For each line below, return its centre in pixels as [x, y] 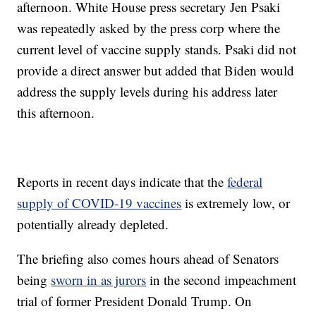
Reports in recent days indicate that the [122, 182]
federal [245, 182]
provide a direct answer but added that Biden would [156, 71]
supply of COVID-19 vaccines [99, 203]
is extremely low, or [236, 203]
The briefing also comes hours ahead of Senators [148, 259]
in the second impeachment [221, 280]
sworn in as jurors [99, 280]
